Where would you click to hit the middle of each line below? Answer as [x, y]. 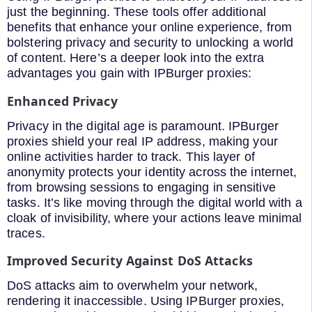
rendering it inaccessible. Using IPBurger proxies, [146, 301]
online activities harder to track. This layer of [131, 156]
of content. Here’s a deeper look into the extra [135, 58]
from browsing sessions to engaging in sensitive [141, 187]
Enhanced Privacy [62, 101]
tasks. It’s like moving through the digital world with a [155, 202]
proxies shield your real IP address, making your [142, 141]
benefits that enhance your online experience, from [150, 28]
